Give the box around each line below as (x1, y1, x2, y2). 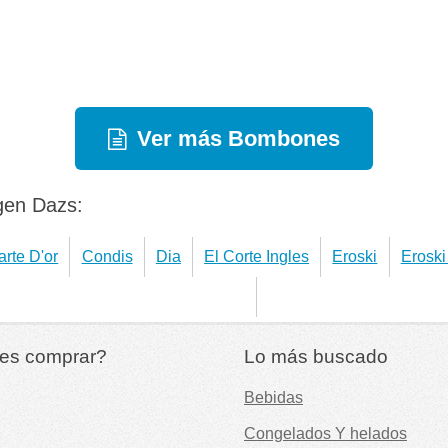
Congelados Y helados (244, 424, 407, 442)
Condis (81, 247, 133, 265)
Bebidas (244, 388, 303, 406)
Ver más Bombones (137, 125, 341, 151)
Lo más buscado (244, 345, 388, 367)
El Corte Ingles (204, 247, 310, 265)
